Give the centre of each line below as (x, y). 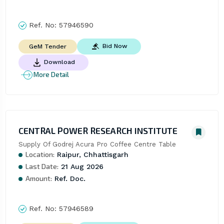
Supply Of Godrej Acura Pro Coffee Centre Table (97, 144)
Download (59, 62)
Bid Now (115, 46)
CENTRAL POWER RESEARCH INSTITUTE (98, 130)
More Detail (51, 75)
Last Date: (42, 166)
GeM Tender (47, 46)
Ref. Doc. (68, 178)
